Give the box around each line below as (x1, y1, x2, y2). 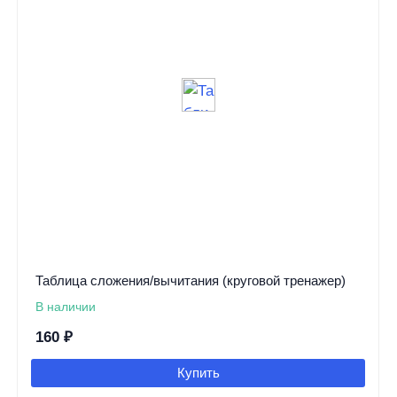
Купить (176, 365, 220, 381)
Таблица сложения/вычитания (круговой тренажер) (35, 273, 346, 289)
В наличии (35, 300, 96, 315)
